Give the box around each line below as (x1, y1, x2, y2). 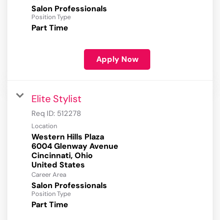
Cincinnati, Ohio (31, 150, 93, 161)
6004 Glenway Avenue (31, 141, 118, 152)
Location (31, 122, 57, 131)
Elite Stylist (31, 92, 82, 106)
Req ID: (31, 109, 57, 119)
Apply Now (96, 54, 138, 65)
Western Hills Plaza (31, 132, 104, 142)
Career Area (31, 170, 66, 179)
